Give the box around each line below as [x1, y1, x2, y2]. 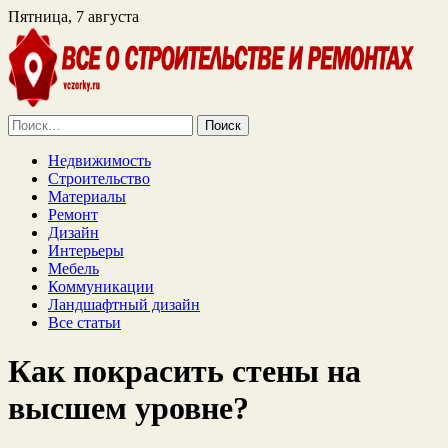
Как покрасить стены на [8, 353, 361, 390]
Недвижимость [48, 152, 151, 169]
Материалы [48, 188, 126, 205]
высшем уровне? [8, 390, 249, 427]
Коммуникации [48, 278, 154, 295]
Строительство [48, 170, 150, 187]
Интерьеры [48, 242, 124, 259]
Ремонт [48, 206, 98, 223]
